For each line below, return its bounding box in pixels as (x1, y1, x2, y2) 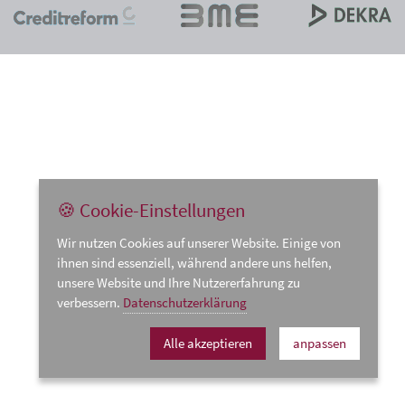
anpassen (293, 334, 346, 352)
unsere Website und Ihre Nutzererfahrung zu (57, 274, 300, 291)
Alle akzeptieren (164, 334, 252, 352)
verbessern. (57, 294, 123, 311)
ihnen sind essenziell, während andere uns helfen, (57, 254, 332, 271)
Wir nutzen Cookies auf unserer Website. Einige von (57, 234, 341, 251)
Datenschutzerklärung (123, 294, 247, 311)
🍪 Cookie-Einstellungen (57, 198, 245, 222)
